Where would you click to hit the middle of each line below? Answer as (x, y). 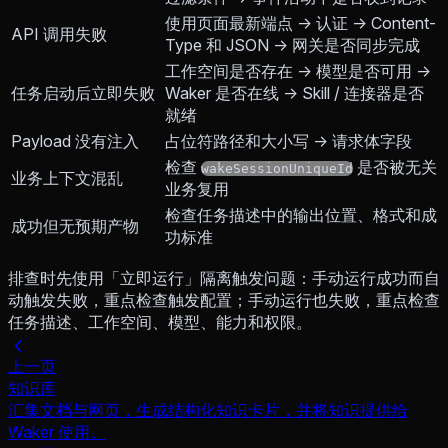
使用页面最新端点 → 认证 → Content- (300, 23)
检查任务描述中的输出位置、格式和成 (301, 215)
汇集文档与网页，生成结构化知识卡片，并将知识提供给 (208, 409)
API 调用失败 (59, 34)
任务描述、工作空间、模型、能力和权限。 (160, 322)
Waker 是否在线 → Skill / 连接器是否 (294, 93)
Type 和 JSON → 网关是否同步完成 (292, 45)
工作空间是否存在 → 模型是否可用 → (298, 71)
